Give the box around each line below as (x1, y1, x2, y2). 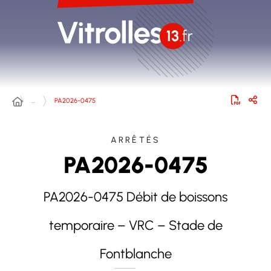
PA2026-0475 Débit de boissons (44, 189, 227, 206)
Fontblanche (99, 246, 172, 263)
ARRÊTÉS (110, 135, 161, 146)
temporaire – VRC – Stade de (48, 217, 223, 234)
